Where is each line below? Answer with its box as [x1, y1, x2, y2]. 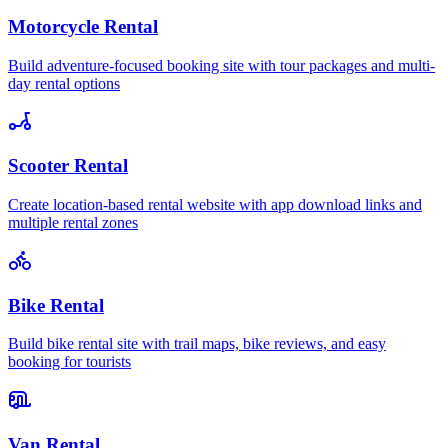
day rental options [8, 74, 120, 92]
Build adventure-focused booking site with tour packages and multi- [8, 56, 435, 74]
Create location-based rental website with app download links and [8, 195, 422, 213]
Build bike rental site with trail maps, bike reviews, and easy [8, 335, 386, 353]
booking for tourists [8, 353, 131, 371]
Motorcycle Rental [8, 15, 158, 37]
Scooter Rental [8, 155, 128, 177]
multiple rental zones [8, 213, 138, 231]
